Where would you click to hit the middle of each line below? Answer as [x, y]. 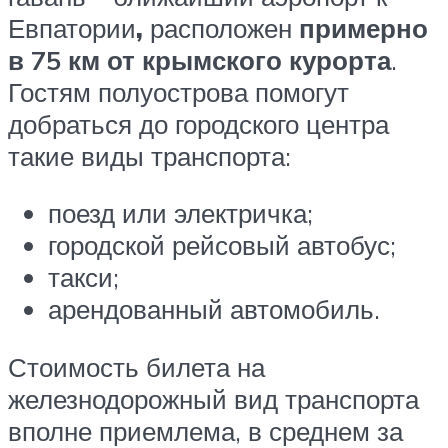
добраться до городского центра [198, 123]
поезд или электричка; [180, 213]
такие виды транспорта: [149, 155]
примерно [363, 27]
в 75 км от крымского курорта [199, 59]
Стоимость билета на [136, 366]
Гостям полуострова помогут [178, 91]
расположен [221, 27]
